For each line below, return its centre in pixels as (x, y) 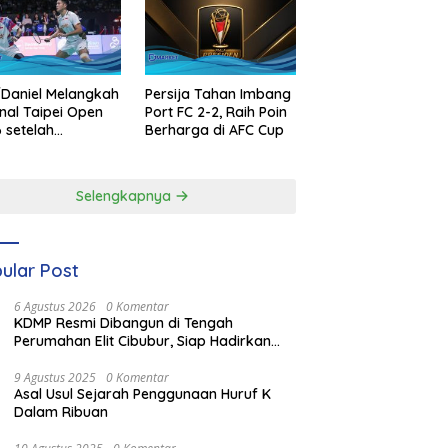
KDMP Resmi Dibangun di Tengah (124, 323)
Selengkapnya (126, 196)
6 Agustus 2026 (55, 307)
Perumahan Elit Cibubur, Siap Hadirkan (143, 341)
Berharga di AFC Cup (214, 130)
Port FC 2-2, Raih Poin (215, 112)
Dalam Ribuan (61, 412)
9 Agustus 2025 (55, 378)
